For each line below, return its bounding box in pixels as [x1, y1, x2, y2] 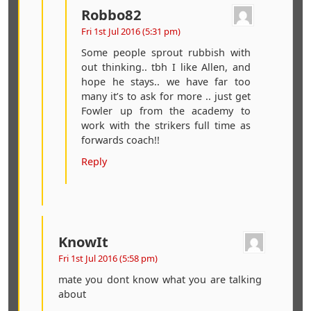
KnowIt [58, 231, 108, 251]
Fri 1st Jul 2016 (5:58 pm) [58, 251, 158, 264]
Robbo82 [81, 4, 142, 24]
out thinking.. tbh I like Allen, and [81, 60, 251, 74]
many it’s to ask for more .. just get [81, 89, 251, 103]
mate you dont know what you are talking [58, 272, 262, 286]
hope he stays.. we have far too [81, 74, 251, 88]
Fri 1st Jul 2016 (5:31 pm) [81, 24, 181, 37]
